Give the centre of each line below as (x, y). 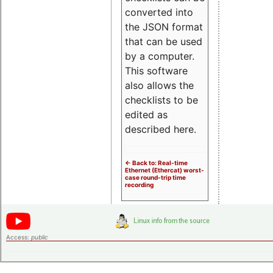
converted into (159, 12)
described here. (161, 129)
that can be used (164, 42)
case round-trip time (155, 178)
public (40, 237)
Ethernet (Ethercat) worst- (165, 170)
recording (139, 185)
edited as (146, 115)
